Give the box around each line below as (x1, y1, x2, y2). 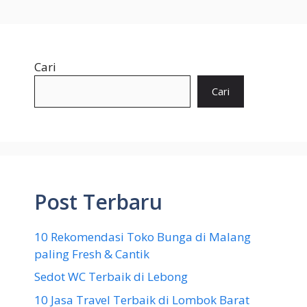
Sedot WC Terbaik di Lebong (34, 269, 188, 285)
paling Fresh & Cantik (34, 245, 149, 262)
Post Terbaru (34, 187, 162, 216)
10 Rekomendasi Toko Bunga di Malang (34, 228, 251, 245)
